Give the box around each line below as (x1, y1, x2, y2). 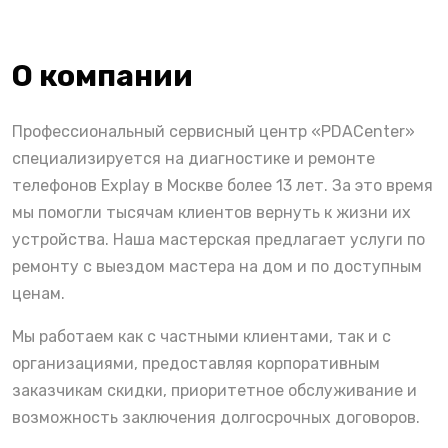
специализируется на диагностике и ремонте (12, 149, 375, 169)
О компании (12, 58, 193, 95)
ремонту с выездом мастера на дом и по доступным (12, 257, 422, 277)
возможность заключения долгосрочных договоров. (12, 408, 420, 428)
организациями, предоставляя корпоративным (12, 354, 380, 374)
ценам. (12, 284, 65, 304)
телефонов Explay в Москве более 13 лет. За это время (12, 176, 433, 196)
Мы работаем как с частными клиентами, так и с (12, 327, 391, 347)
